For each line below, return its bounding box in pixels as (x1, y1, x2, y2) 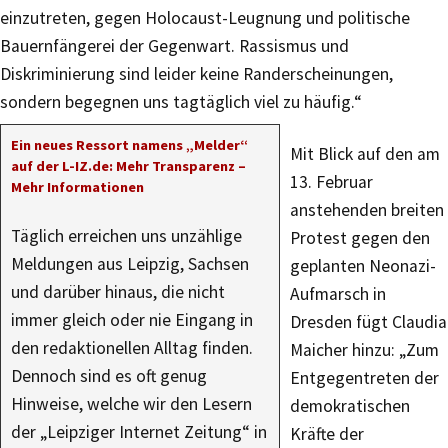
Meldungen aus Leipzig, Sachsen (11, 253, 249, 275)
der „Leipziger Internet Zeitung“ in (11, 421, 267, 443)
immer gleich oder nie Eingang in (11, 309, 253, 331)
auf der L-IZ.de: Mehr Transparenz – (11, 157, 246, 175)
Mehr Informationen (11, 178, 144, 196)
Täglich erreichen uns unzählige (11, 225, 242, 247)
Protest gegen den (290, 227, 430, 249)
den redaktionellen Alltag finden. (11, 337, 253, 359)
